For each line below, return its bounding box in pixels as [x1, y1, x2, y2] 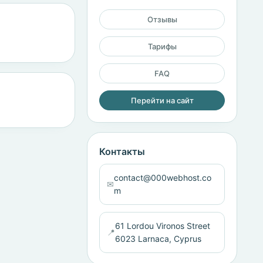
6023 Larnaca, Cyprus [115, 234, 201, 244]
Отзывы [147, 15, 177, 24]
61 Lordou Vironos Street [115, 221, 210, 231]
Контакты [99, 146, 145, 157]
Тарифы [147, 42, 177, 51]
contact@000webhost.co [114, 173, 211, 183]
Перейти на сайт [130, 96, 194, 105]
